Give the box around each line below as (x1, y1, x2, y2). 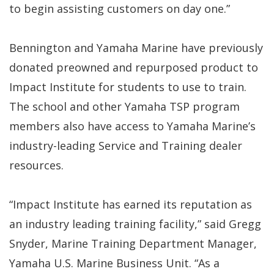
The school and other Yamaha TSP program (9, 98, 240, 114)
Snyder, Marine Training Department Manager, (9, 235, 257, 251)
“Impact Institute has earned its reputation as (9, 196, 252, 212)
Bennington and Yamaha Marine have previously (9, 40, 263, 55)
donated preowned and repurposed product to (9, 59, 258, 75)
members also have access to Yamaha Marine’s (9, 118, 256, 133)
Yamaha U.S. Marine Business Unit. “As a (9, 255, 220, 270)
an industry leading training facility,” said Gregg (9, 216, 261, 231)
